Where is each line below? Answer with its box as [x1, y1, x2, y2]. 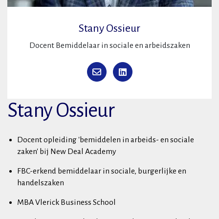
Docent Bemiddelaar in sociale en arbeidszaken [29, 41, 190, 50]
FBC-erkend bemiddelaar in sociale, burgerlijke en [17, 167, 186, 175]
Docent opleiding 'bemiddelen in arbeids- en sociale [17, 135, 194, 144]
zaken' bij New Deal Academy [17, 147, 116, 156]
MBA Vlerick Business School [17, 198, 116, 207]
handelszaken [17, 178, 64, 187]
